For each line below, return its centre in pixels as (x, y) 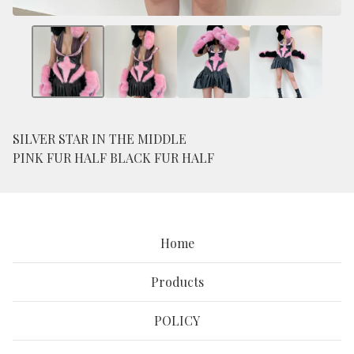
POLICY (177, 321)
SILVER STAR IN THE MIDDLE (100, 139)
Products (177, 282)
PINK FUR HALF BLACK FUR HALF (113, 158)
